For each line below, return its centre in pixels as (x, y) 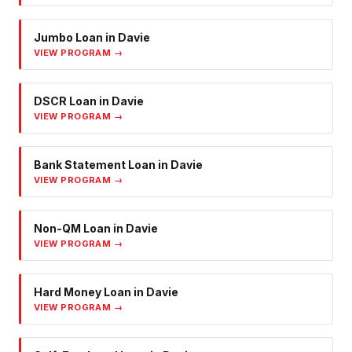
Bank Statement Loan (95, 165)
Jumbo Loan (68, 38)
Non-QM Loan (72, 229)
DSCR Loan (65, 101)
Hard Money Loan (82, 292)
